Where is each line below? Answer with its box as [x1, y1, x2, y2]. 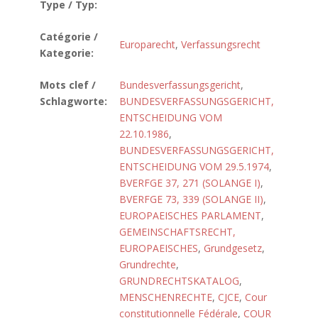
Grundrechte [119, 258, 176, 271]
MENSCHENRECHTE [119, 290, 212, 304]
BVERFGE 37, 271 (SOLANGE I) [119, 176, 261, 190]
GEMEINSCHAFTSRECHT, [119, 225, 236, 238]
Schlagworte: [40, 94, 107, 108]
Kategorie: [40, 46, 94, 60]
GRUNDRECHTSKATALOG [119, 274, 239, 287]
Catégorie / [40, 30, 98, 43]
